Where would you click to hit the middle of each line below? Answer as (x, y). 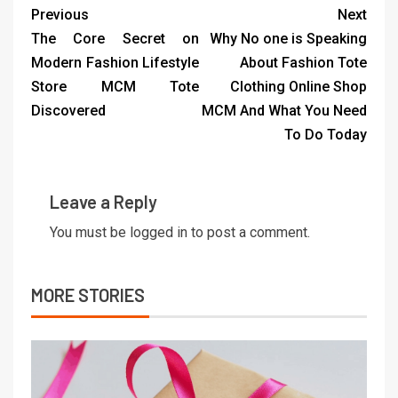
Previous (60, 15)
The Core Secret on (115, 39)
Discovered (68, 111)
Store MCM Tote (115, 87)
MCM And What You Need (284, 111)
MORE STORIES (88, 295)
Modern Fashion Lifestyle (115, 63)
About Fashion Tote (303, 63)
